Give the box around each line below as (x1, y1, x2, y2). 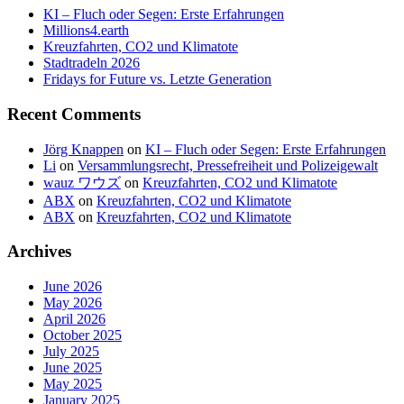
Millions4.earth (43, 23, 129, 39)
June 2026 (43, 279, 102, 294)
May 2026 (43, 295, 102, 310)
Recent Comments (7, 104, 141, 124)
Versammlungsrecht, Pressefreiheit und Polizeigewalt (78, 157, 378, 173)
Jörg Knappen (43, 141, 124, 157)
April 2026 (43, 311, 106, 326)
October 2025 (43, 327, 122, 343)
